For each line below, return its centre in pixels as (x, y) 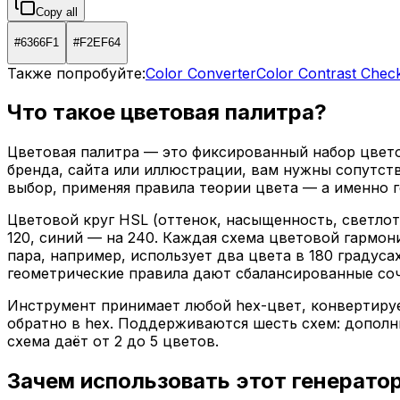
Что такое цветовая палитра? (167, 112)
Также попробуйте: (76, 73)
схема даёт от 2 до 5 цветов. (113, 342)
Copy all (57, 12)
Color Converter (201, 73)
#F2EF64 (97, 43)
